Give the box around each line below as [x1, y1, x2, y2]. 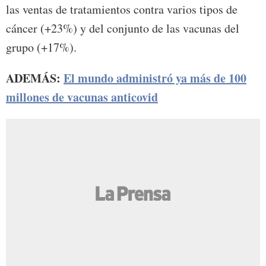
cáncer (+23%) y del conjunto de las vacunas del [6, 20, 239, 36]
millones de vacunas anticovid [6, 88, 158, 106]
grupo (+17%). [6, 39, 77, 55]
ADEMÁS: [6, 69, 61, 87]
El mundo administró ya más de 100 [64, 69, 246, 87]
